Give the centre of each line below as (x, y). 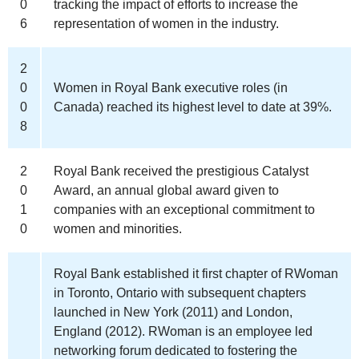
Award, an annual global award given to (166, 190)
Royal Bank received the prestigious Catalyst (181, 171)
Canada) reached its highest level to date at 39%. (193, 107)
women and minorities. (118, 228)
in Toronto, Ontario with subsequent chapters (180, 292)
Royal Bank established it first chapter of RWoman (196, 273)
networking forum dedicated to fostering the (175, 350)
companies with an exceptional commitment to (184, 209)
